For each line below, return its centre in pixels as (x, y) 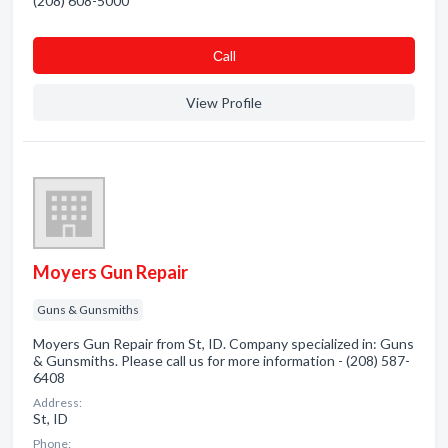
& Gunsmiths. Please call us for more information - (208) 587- (221, 360)
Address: (57, 402)
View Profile (224, 102)
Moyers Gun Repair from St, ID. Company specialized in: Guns (223, 343)
